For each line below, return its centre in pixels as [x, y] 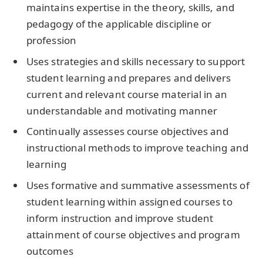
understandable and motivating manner [122, 110]
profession [51, 41]
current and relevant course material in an [127, 94]
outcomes [50, 251]
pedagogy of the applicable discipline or [119, 24]
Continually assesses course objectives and [128, 131]
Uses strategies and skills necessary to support [136, 61]
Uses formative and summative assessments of [138, 185]
